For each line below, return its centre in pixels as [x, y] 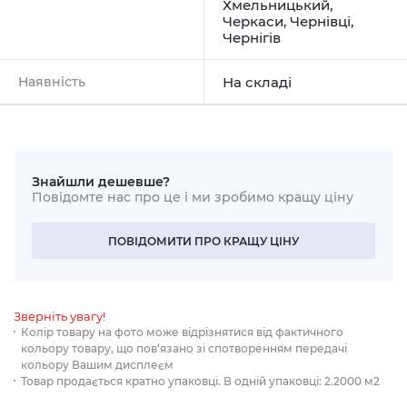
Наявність [52, 81]
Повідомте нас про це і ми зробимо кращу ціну [193, 197]
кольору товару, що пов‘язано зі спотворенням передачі [184, 348]
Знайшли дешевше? [101, 181]
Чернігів [252, 37]
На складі [257, 82]
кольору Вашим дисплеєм [97, 364]
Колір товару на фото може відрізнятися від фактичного [182, 332]
